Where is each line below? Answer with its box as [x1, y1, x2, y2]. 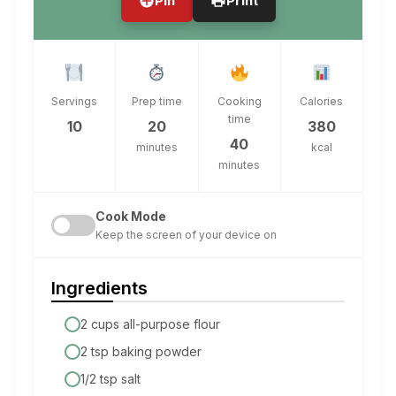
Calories [300, 95, 344, 109]
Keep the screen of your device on [95, 228, 277, 242]
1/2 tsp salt [80, 371, 141, 387]
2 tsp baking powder [80, 344, 202, 360]
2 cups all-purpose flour [80, 316, 220, 332]
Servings [51, 95, 98, 109]
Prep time [131, 95, 182, 109]
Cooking [217, 95, 262, 109]
